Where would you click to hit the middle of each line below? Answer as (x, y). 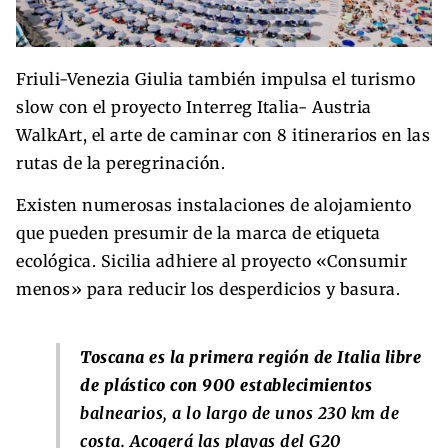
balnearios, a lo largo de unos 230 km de (239, 413)
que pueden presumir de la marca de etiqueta (198, 233)
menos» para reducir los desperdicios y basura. (208, 289)
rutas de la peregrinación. (120, 163)
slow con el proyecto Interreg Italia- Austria (194, 107)
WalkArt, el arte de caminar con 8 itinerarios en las (223, 135)
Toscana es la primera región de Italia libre (250, 357)
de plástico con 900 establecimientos (226, 385)
